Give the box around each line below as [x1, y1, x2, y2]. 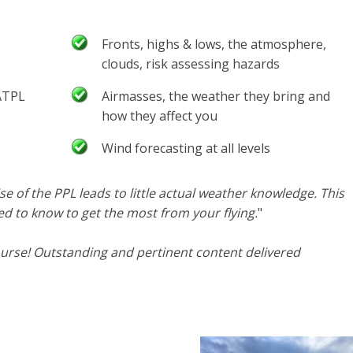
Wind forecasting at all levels [102, 139, 270, 157]
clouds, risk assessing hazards [102, 54, 280, 72]
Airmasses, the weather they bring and [102, 87, 330, 105]
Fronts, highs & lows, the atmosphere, [102, 35, 326, 53]
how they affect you [102, 106, 217, 124]
